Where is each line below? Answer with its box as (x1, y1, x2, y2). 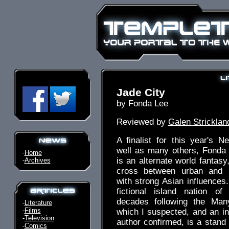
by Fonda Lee (116, 99, 168, 108)
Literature (24, 199, 52, 207)
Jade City (116, 86, 165, 98)
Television (24, 214, 54, 222)
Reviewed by (116, 117, 168, 127)
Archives (24, 156, 51, 164)
